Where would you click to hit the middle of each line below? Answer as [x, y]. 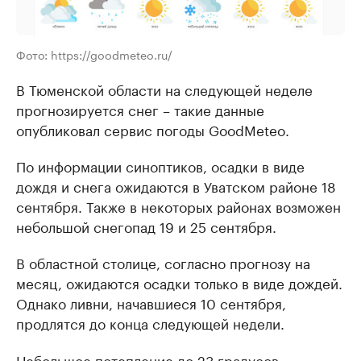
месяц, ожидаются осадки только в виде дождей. [179, 282]
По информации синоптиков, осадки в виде [160, 165]
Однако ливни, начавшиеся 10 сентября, [151, 302]
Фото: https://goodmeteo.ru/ [94, 54]
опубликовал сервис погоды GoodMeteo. [153, 129]
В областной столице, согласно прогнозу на [163, 261]
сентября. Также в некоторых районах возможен [178, 205]
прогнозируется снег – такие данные [140, 108]
